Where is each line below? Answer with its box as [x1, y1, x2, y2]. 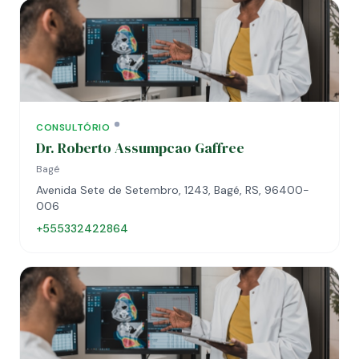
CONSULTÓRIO [36, 121, 111, 134]
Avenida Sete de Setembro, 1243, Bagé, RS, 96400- [36, 183, 309, 197]
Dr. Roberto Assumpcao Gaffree [36, 138, 244, 158]
